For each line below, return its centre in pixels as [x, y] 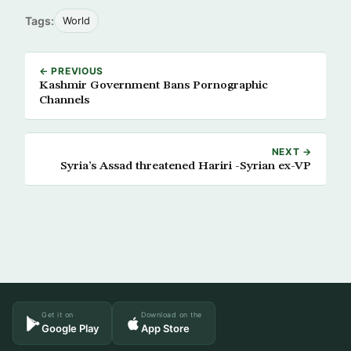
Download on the [172, 315]
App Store [165, 328]
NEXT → [291, 152]
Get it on [58, 315]
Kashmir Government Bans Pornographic [154, 85]
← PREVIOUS [72, 71]
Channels [64, 100]
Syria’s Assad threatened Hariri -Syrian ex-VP [186, 166]
